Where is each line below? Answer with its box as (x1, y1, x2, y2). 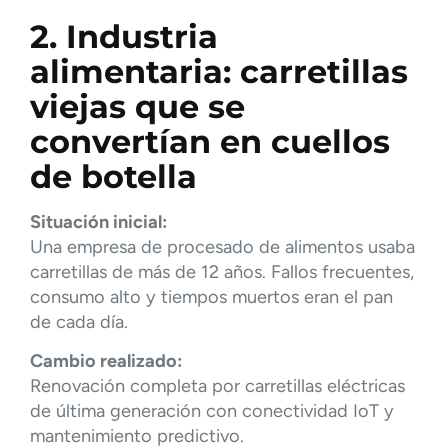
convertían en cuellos (30, 121, 390, 161)
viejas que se (30, 86, 245, 126)
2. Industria (30, 16, 218, 56)
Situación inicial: (30, 210, 167, 233)
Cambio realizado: (30, 349, 182, 372)
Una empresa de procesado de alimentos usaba (30, 235, 415, 258)
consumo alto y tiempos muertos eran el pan (30, 285, 393, 308)
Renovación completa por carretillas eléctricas (30, 374, 405, 397)
